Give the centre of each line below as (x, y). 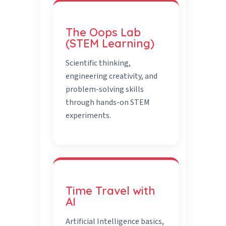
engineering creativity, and (112, 76)
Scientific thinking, (98, 63)
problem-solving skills (105, 90)
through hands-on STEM (108, 103)
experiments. (89, 116)
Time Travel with (111, 191)
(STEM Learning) (110, 44)
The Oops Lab (103, 33)
